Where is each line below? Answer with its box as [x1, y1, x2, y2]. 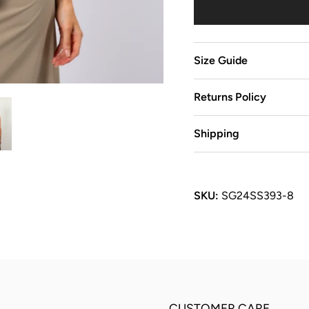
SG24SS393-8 [221, 189, 294, 203]
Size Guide [193, 54, 248, 68]
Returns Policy [193, 90, 266, 104]
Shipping [193, 127, 239, 141]
